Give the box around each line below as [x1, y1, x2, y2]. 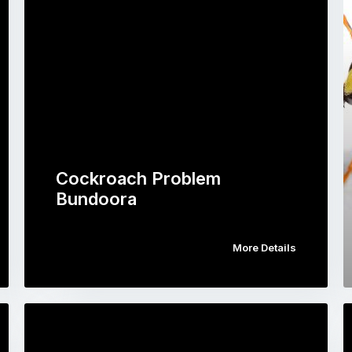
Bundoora [55, 188, 137, 209]
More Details [233, 240, 297, 254]
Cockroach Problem [55, 167, 221, 189]
